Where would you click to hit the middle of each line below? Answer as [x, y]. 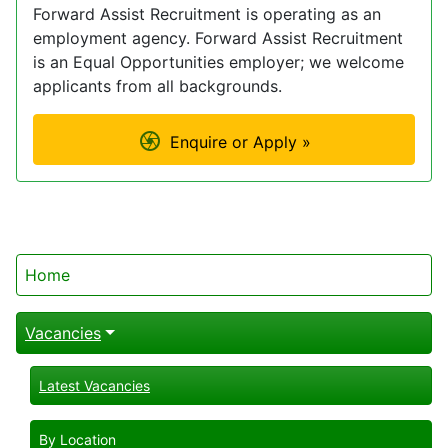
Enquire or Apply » [240, 142]
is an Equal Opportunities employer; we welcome [218, 61]
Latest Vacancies [94, 385]
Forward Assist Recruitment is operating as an [207, 13]
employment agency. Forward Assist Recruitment [218, 37]
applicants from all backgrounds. [157, 85]
